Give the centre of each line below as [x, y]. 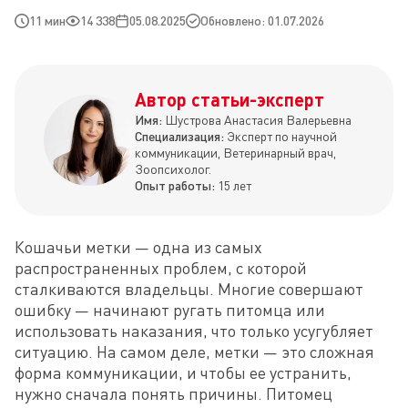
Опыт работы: [176, 185]
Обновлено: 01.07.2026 [262, 20]
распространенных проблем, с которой [161, 268]
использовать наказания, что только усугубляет [194, 331]
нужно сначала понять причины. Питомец [173, 393]
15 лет [235, 185]
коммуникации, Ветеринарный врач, [235, 153]
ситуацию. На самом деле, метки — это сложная [194, 352]
